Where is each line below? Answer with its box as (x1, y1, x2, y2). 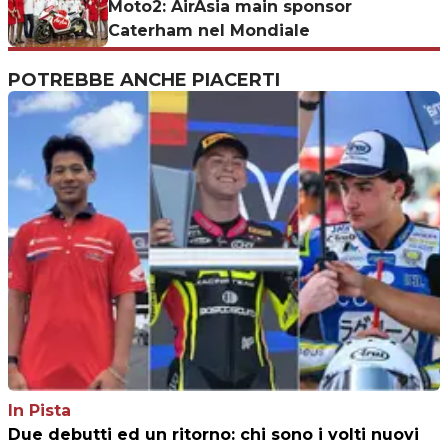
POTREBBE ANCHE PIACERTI (8, 69, 280, 92)
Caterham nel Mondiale (108, 21, 310, 41)
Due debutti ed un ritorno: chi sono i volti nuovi (8, 425, 419, 445)
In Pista (8, 401, 71, 421)
